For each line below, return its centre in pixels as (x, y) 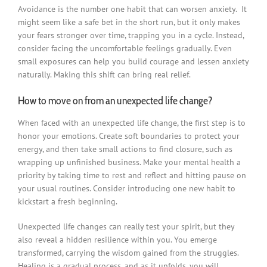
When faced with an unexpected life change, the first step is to (131, 123)
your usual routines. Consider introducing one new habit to (126, 189)
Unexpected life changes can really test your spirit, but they (126, 227)
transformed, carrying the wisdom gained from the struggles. (128, 253)
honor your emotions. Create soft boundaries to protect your (128, 136)
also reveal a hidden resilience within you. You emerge (117, 240)
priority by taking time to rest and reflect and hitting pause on (132, 176)
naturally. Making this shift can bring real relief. (105, 74)
